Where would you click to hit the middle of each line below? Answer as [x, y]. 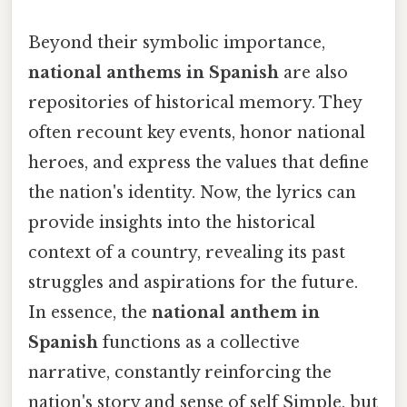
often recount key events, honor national [197, 132]
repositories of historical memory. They [195, 102]
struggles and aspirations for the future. [193, 282]
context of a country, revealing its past [187, 252]
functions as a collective [199, 342]
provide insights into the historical [172, 222]
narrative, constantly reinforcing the [180, 372]
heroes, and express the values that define [199, 162]
